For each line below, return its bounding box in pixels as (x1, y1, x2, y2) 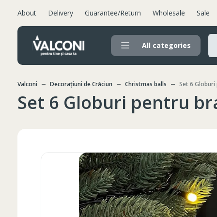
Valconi (17, 80, 37, 88)
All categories (142, 41, 191, 50)
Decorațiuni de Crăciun (50, 80, 112, 88)
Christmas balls (125, 80, 167, 88)
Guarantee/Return (85, 8, 141, 17)
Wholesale (153, 8, 185, 17)
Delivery (48, 8, 73, 17)
